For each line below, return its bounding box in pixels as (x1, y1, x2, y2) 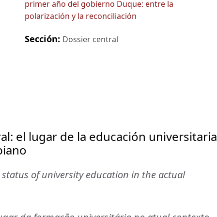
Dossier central (62, 34, 118, 45)
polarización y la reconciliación (24, 11, 137, 22)
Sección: (24, 32, 62, 45)
